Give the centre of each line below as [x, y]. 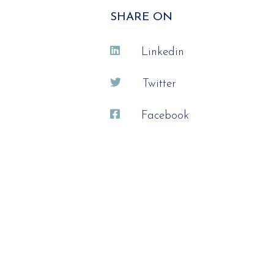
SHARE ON [141, 17]
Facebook [165, 116]
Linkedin [162, 52]
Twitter [159, 84]
